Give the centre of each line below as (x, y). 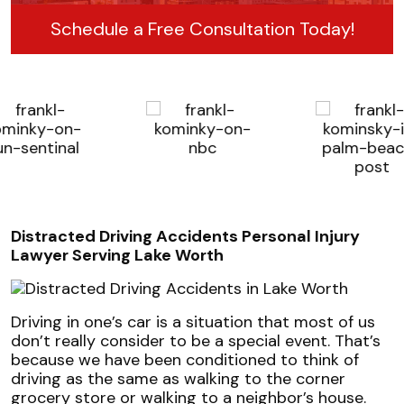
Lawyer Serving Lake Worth (117, 255)
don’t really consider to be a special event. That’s (196, 340)
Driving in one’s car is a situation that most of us (193, 321)
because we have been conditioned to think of (185, 359)
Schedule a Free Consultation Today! (202, 29)
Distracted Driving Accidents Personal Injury (185, 236)
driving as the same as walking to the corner (178, 378)
